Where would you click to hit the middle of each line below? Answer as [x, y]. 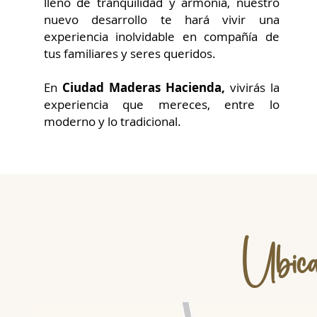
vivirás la [254, 87]
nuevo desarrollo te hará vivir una [161, 19]
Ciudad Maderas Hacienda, [143, 87]
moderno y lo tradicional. [112, 121]
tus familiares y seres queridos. [129, 53]
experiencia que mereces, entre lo [161, 104]
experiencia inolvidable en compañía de [161, 36]
